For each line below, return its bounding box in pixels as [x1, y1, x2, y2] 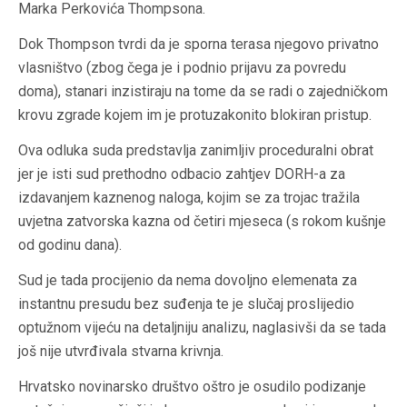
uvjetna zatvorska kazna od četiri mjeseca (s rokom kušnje [18, 213, 386, 231]
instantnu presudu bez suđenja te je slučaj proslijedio [18, 295, 354, 313]
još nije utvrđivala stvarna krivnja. [18, 342, 223, 361]
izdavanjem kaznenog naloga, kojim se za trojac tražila [18, 189, 360, 207]
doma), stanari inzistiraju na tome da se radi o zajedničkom [18, 83, 388, 101]
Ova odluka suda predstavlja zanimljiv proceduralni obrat [18, 142, 373, 160]
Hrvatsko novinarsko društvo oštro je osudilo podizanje [18, 378, 366, 396]
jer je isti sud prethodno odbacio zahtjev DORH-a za [18, 165, 345, 184]
